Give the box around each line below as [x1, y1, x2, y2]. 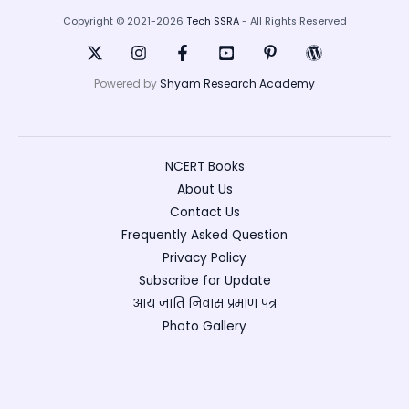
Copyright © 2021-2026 [62, 15, 186, 29]
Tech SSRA [185, 15, 239, 29]
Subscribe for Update [138, 272, 271, 290]
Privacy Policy [163, 249, 246, 267]
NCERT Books [164, 158, 245, 176]
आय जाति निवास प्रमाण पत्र [132, 295, 277, 313]
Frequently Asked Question [121, 226, 288, 245]
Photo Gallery [163, 318, 246, 336]
